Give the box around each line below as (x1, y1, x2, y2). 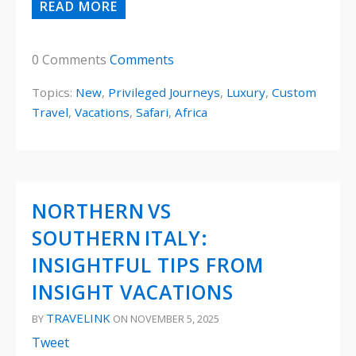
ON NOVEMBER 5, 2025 (110, 311, 219, 327)
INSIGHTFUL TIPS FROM (32, 252, 264, 279)
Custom (272, 84, 316, 101)
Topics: (32, 84, 75, 101)
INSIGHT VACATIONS (32, 279, 234, 306)
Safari (136, 104, 168, 121)
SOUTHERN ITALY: (32, 225, 208, 252)
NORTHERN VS (32, 198, 172, 225)
